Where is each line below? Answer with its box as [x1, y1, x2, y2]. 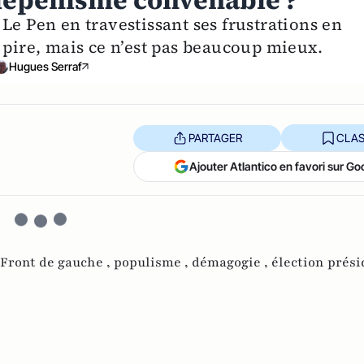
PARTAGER [188, 130, 242, 145]
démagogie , [192, 253, 271, 272]
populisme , [114, 253, 192, 272]
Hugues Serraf [9, 59, 83, 74]
